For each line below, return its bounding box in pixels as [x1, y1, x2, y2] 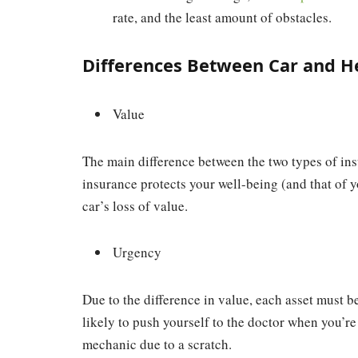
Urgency [113, 243, 161, 262]
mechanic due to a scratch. [82, 334, 232, 353]
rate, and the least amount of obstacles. [113, 7, 332, 26]
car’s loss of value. [82, 196, 188, 215]
